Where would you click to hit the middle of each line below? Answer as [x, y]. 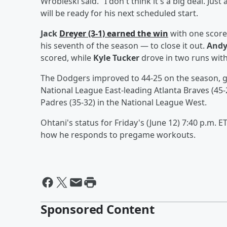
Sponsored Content [98, 209]
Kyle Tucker [116, 58]
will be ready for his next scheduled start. [119, 13]
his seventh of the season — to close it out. [124, 45]
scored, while [67, 58]
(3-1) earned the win [127, 33]
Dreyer [73, 33]
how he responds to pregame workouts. [118, 135]
